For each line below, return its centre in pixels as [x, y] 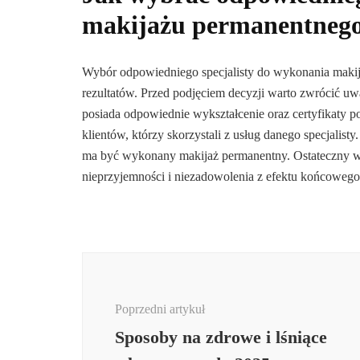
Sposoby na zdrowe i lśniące [221, 337]
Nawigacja [125, 262]
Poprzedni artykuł [160, 309]
